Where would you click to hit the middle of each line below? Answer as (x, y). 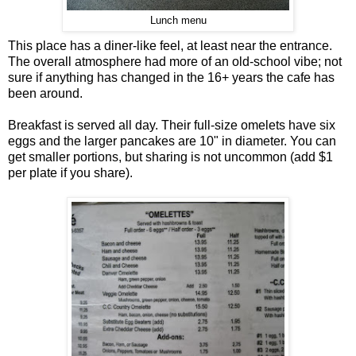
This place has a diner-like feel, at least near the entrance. (170, 46)
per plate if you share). (70, 173)
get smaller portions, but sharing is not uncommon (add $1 (170, 157)
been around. (45, 94)
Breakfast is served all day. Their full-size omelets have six (172, 126)
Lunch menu (178, 21)
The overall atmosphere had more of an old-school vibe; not (175, 62)
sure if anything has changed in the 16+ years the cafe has (171, 78)
